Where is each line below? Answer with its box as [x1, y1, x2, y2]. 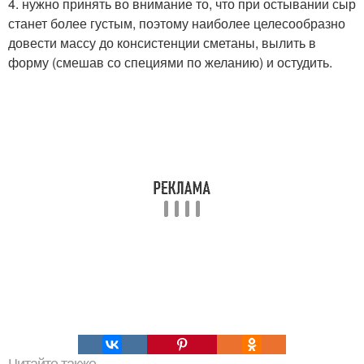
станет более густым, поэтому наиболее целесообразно [8, 14, 345, 32]
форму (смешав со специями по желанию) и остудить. [8, 53, 332, 71]
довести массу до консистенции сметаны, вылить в [8, 33, 316, 52]
